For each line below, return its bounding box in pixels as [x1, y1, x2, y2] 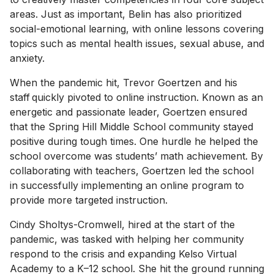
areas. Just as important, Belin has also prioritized [10, 7, 242, 20]
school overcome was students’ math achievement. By [10, 149, 263, 162]
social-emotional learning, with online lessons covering [10, 22, 264, 35]
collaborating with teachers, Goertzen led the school [10, 164, 254, 177]
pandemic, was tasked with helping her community [10, 232, 244, 245]
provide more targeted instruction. [10, 193, 172, 206]
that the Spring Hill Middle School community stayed [10, 120, 253, 133]
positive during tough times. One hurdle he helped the [10, 135, 258, 147]
